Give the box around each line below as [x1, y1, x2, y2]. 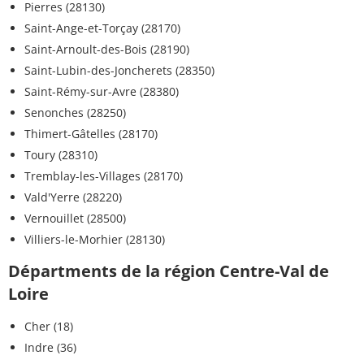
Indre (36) [24, 340, 76, 356]
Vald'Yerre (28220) [24, 189, 122, 206]
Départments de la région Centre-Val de [8, 260, 329, 283]
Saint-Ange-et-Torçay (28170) [24, 20, 180, 37]
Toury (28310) [24, 147, 97, 163]
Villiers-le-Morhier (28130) [24, 232, 165, 248]
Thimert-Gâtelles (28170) [24, 126, 158, 142]
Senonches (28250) [24, 105, 126, 121]
